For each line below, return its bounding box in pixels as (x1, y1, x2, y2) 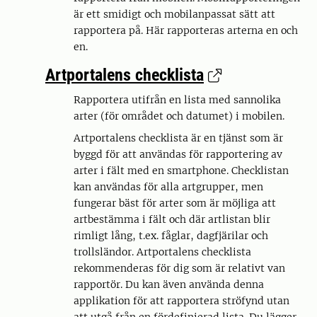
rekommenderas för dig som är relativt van (74, 262, 285, 275)
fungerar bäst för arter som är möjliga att (74, 197, 276, 209)
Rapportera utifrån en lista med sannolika (74, 93, 281, 106)
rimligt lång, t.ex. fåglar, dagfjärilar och (74, 229, 268, 242)
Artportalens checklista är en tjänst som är (74, 132, 283, 144)
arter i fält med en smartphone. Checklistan (74, 164, 289, 177)
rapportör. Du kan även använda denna (74, 278, 264, 291)
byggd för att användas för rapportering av (74, 148, 282, 161)
